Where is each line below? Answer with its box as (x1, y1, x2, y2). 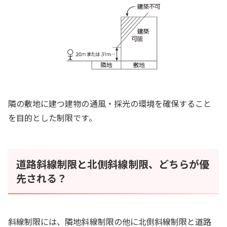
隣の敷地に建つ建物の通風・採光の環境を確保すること (8, 97, 212, 110)
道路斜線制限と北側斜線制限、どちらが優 (16, 157, 209, 172)
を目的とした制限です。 (8, 111, 97, 124)
